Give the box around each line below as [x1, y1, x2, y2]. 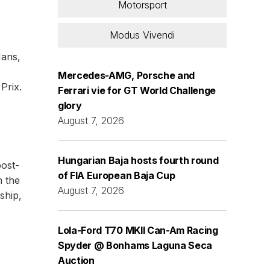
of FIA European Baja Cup [58, 169, 175, 181]
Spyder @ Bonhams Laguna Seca [58, 239, 213, 251]
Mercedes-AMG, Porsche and [58, 69, 195, 81]
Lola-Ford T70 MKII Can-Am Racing [58, 224, 218, 236]
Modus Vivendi [110, 28, 175, 41]
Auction [58, 254, 95, 266]
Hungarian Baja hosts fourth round [58, 154, 219, 166]
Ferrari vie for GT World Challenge [58, 84, 216, 96]
